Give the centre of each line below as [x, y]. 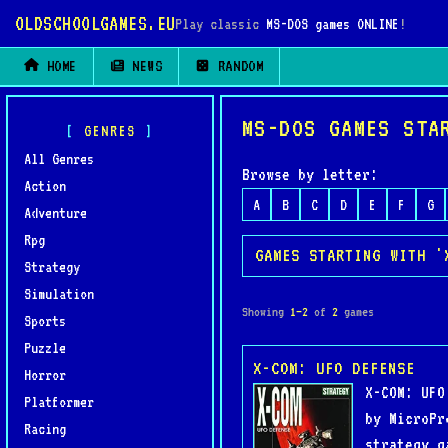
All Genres [59, 158]
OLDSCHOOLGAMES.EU [95, 22]
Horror [45, 374]
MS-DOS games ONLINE [333, 23]
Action [45, 185]
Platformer [59, 401]
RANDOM [237, 66]
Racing [45, 428]
